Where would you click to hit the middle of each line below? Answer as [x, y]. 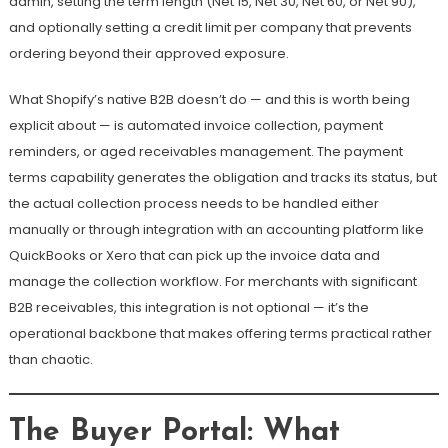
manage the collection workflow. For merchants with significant [212, 282]
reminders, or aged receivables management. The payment [205, 152]
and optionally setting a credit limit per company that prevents [210, 28]
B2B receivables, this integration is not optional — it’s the [188, 308]
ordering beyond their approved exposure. [148, 54]
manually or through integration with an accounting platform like [216, 230]
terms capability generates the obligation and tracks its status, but [222, 178]
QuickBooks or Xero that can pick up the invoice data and [194, 256]
